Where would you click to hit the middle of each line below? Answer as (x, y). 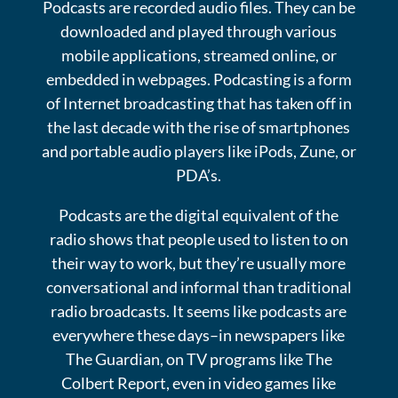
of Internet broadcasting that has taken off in (199, 103)
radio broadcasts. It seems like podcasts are (199, 310)
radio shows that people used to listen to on (199, 239)
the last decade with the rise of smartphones (199, 127)
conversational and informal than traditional (199, 287)
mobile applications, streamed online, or (199, 55)
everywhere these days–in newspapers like (199, 334)
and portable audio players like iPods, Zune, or (199, 151)
